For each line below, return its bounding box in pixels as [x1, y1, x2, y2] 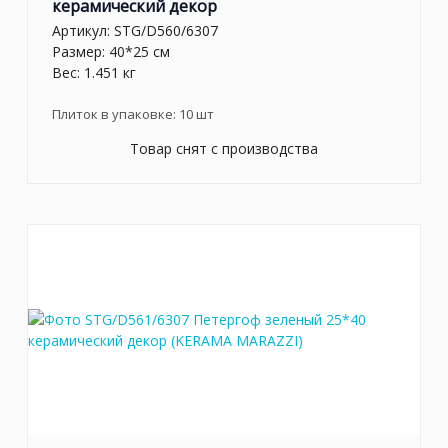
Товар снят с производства [130, 139, 318, 159]
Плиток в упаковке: [52, 105, 179, 124]
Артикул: [52, 21, 114, 41]
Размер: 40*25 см [52, 42, 170, 62]
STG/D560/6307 [114, 21, 218, 41]
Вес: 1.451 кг [52, 63, 136, 83]
